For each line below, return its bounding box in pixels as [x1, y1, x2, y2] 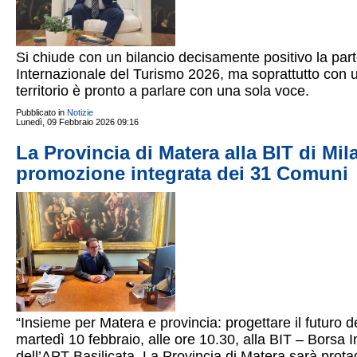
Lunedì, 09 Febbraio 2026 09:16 [16, 117, 139, 127]
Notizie [67, 108, 93, 117]
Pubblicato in [16, 108, 65, 117]
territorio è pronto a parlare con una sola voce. [16, 83, 309, 99]
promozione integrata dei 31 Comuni [16, 163, 348, 184]
